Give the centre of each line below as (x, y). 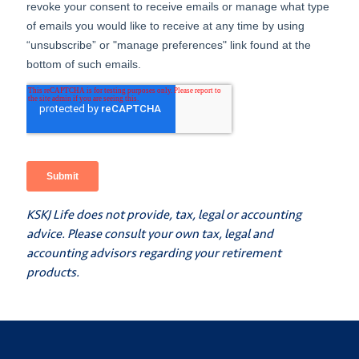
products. (52, 272)
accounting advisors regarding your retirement (153, 252)
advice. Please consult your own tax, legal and (149, 233)
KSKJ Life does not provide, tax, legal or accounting (163, 214)
